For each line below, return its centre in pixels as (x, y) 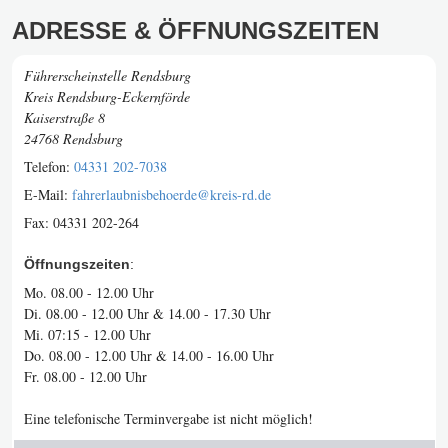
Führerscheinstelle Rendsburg (107, 75)
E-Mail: (48, 194)
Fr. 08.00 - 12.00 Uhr (85, 376)
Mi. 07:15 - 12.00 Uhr (87, 334)
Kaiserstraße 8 (64, 117)
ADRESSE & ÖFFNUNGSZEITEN (195, 30)
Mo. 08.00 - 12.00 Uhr (89, 292)
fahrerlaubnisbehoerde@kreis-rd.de (171, 194)
